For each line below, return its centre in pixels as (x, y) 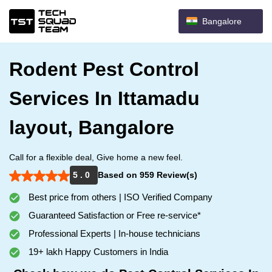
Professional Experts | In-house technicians (113, 233)
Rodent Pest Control (104, 69)
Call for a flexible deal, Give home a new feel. (96, 157)
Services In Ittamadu (104, 98)
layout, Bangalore (92, 127)
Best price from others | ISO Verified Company (119, 197)
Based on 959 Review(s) (148, 175)
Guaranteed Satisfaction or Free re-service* (114, 215)
